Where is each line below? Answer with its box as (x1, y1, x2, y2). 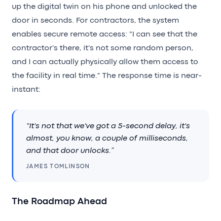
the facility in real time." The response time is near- (12, 72, 202, 79)
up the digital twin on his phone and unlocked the (12, 3, 197, 10)
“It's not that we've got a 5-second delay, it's (26, 122, 190, 130)
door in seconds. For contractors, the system (12, 17, 179, 24)
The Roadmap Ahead (12, 197, 107, 206)
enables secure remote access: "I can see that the (12, 31, 197, 38)
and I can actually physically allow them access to (12, 58, 198, 66)
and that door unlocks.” (26, 147, 114, 154)
